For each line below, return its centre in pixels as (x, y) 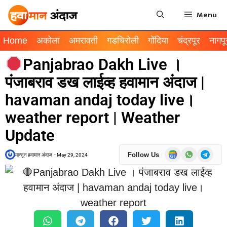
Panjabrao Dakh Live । (103, 65)
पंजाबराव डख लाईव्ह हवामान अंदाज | (105, 82)
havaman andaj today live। (100, 100)
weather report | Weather (92, 118)
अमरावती (83, 41)
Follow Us (143, 155)
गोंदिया (158, 41)
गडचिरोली (123, 41)
